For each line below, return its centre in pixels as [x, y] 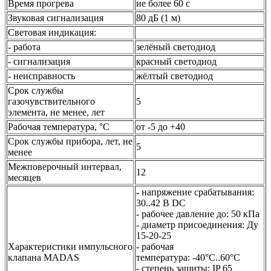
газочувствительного [51, 101]
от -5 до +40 [161, 126]
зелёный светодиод [176, 47]
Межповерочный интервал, [65, 166]
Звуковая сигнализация [56, 18]
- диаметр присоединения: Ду [197, 224]
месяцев [26, 177]
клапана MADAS [44, 257]
